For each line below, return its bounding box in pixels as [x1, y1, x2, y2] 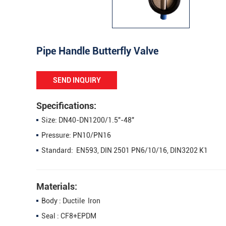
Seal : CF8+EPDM [41, 211, 96, 220]
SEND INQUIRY [52, 76, 101, 84]
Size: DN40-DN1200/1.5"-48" [41, 116, 134, 124]
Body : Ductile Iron [41, 196, 100, 205]
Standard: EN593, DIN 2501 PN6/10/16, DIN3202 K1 [41, 146, 208, 154]
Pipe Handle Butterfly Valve [36, 44, 158, 57]
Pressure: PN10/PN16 [41, 131, 111, 139]
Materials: [36, 181, 77, 192]
